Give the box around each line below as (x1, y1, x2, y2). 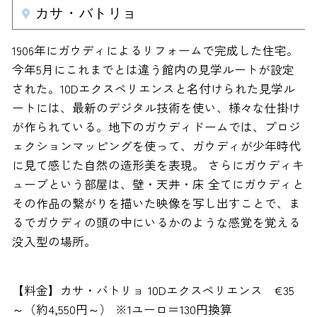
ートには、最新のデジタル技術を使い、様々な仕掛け (11, 99, 301, 117)
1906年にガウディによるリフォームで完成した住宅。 (11, 42, 299, 59)
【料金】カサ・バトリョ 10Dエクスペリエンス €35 (11, 282, 294, 299)
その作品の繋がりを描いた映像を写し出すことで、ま (11, 195, 301, 212)
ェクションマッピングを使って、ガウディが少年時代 (11, 137, 301, 155)
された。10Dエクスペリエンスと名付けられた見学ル (11, 80, 295, 98)
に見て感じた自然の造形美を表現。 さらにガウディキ (11, 156, 304, 174)
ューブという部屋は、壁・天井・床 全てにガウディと (11, 175, 304, 193)
